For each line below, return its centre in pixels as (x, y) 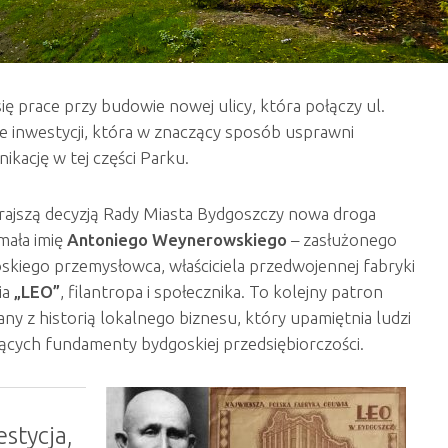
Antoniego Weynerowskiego (177, 239)
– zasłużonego (342, 239)
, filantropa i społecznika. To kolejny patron (221, 291)
